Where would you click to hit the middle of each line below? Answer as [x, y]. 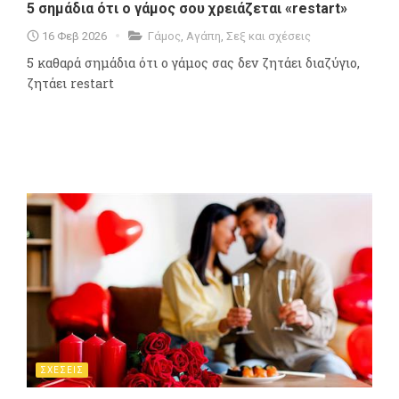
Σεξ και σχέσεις [269, 36]
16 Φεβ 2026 [74, 36]
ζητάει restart [70, 83]
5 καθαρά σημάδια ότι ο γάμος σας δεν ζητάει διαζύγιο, [193, 62]
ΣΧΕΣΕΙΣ [62, 370]
